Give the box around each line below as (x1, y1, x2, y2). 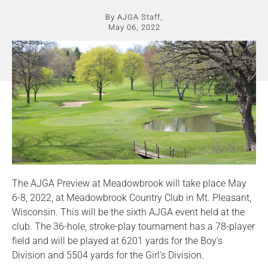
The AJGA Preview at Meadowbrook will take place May (12, 178, 246, 190)
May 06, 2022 (108, 23, 160, 32)
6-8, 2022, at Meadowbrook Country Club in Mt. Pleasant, (12, 192, 251, 204)
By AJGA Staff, (105, 13, 163, 22)
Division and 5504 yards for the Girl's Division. (12, 249, 204, 261)
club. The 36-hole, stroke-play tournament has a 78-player (12, 221, 255, 233)
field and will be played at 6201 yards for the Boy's (12, 235, 223, 247)
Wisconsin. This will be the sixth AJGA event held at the (12, 206, 245, 218)
